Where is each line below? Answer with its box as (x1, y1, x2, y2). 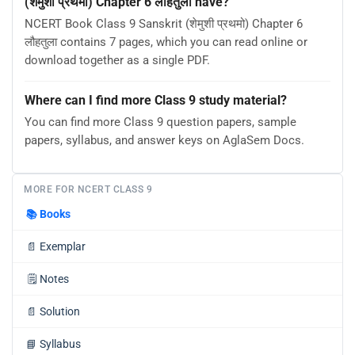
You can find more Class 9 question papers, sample (25, 115, 296, 130)
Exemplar (40, 239, 86, 253)
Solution (40, 304, 80, 318)
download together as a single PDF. (25, 53, 210, 68)
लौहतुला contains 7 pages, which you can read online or (25, 35, 307, 50)
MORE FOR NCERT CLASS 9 (24, 183, 152, 195)
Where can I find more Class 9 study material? (25, 93, 287, 109)
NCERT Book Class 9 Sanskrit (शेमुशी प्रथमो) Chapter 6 (25, 17, 303, 32)
